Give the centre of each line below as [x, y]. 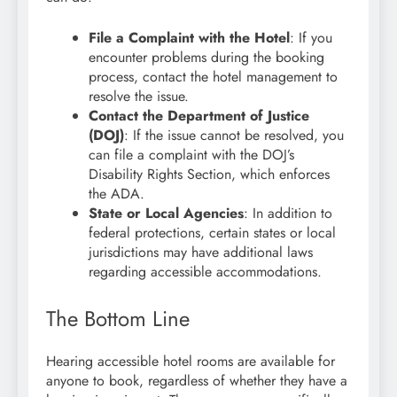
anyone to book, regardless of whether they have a [197, 380]
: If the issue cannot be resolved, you [234, 135]
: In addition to [288, 213]
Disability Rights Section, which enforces [209, 174]
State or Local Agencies [166, 213]
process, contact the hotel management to [213, 76]
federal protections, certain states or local [212, 232]
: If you [311, 37]
